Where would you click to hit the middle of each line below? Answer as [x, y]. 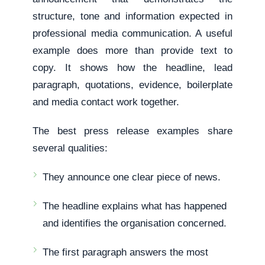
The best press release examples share [132, 131]
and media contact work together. [106, 102]
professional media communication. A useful [132, 33]
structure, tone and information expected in [132, 16]
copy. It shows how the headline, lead [132, 68]
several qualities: [70, 148]
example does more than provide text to [132, 51]
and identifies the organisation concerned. [135, 223]
